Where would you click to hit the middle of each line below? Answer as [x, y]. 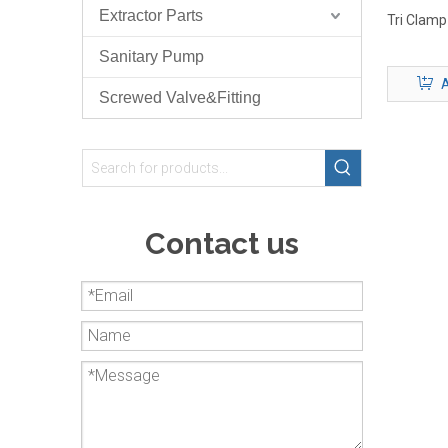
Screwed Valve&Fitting [180, 97]
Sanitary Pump [151, 56]
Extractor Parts [151, 15]
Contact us [222, 243]
